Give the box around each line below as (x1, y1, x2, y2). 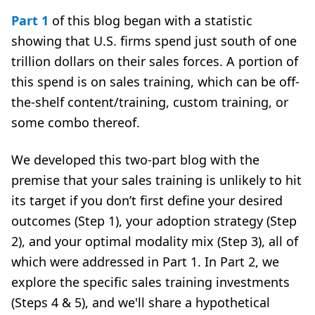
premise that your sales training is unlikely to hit (11, 172, 302, 188)
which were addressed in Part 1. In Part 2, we (11, 253, 279, 270)
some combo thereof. (11, 114, 140, 131)
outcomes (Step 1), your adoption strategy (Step (11, 212, 297, 229)
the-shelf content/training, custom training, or (11, 94, 288, 110)
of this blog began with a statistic (49, 12, 252, 29)
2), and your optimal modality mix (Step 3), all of (11, 233, 298, 250)
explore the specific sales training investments (11, 274, 290, 290)
